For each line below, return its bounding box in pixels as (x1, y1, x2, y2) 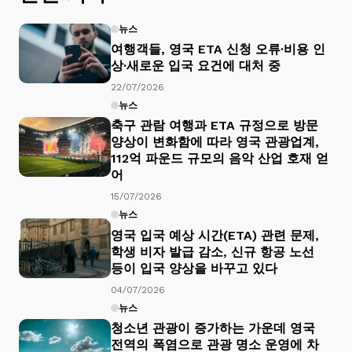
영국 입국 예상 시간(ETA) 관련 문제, (111, 227, 319, 243)
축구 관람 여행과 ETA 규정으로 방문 (111, 118, 318, 134)
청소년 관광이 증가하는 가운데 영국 (111, 321, 315, 336)
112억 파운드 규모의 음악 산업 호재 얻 (111, 151, 328, 167)
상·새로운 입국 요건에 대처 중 (111, 58, 280, 74)
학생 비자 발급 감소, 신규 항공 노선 (111, 244, 314, 259)
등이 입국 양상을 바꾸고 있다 (111, 260, 277, 276)
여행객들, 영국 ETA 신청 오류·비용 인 (111, 42, 325, 57)
